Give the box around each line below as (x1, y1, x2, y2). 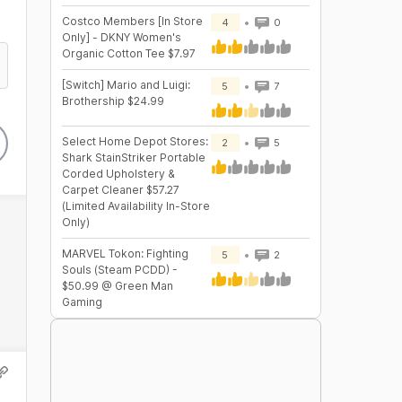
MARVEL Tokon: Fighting (61, 247, 188, 260)
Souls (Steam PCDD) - (61, 263, 178, 276)
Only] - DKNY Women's (61, 31, 181, 44)
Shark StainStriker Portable (61, 151, 205, 164)
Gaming (61, 295, 102, 309)
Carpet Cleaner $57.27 (61, 183, 179, 197)
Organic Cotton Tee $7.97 (61, 47, 196, 60)
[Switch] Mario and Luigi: (61, 78, 190, 92)
